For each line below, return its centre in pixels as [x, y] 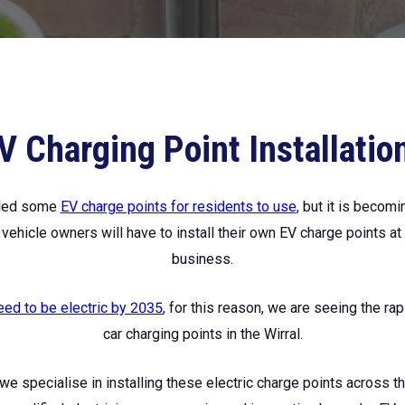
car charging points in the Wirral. [202, 334]
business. [202, 259]
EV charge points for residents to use [178, 207]
